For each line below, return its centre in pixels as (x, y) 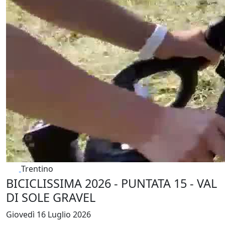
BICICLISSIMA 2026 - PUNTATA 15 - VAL (111, 184)
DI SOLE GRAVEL (51, 198)
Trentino (37, 168)
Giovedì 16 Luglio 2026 (48, 215)
